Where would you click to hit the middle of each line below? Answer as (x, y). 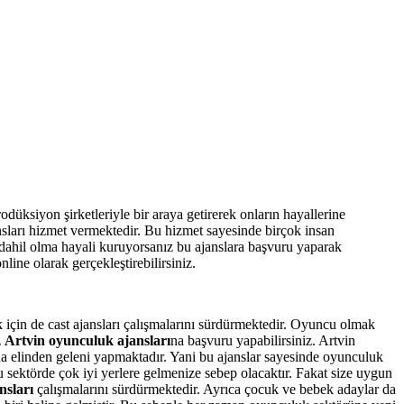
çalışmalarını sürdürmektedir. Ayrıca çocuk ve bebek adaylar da (215, 389)
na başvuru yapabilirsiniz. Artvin (263, 340)
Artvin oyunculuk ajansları (87, 340)
